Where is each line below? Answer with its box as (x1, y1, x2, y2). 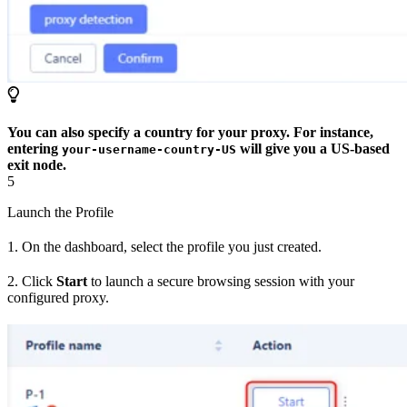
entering (7, 140, 62, 156)
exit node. (7, 156, 66, 173)
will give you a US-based (236, 140, 390, 156)
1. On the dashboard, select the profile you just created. (7, 238, 322, 254)
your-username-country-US (62, 142, 236, 156)
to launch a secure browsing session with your (87, 273, 354, 289)
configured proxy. (7, 289, 109, 305)
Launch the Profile (7, 203, 114, 220)
